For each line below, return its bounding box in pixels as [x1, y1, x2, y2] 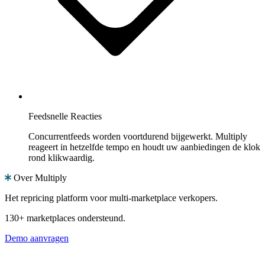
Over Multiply [14, 173, 67, 183]
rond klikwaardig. [28, 153, 95, 163]
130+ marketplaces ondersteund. [5, 213, 125, 224]
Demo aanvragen [5, 233, 69, 244]
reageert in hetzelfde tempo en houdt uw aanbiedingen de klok [28, 142, 260, 153]
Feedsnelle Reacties [28, 111, 102, 122]
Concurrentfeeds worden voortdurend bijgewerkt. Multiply [28, 131, 247, 142]
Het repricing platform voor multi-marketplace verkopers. [5, 193, 218, 203]
